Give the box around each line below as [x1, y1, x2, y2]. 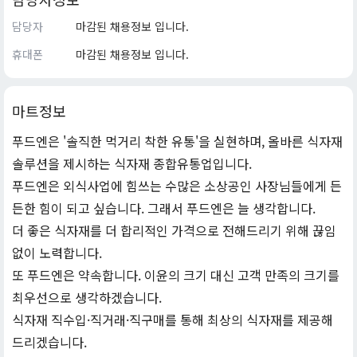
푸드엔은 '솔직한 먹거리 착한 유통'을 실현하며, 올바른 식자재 [12, 131, 343, 151]
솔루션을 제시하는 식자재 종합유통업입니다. [12, 154, 252, 173]
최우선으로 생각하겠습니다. [12, 288, 162, 307]
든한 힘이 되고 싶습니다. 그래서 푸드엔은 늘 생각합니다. [12, 198, 316, 218]
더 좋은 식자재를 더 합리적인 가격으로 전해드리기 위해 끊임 [12, 221, 336, 240]
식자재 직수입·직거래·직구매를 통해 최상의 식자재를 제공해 [12, 310, 333, 329]
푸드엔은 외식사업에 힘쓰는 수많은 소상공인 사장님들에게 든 [12, 176, 342, 195]
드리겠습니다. [12, 332, 87, 351]
